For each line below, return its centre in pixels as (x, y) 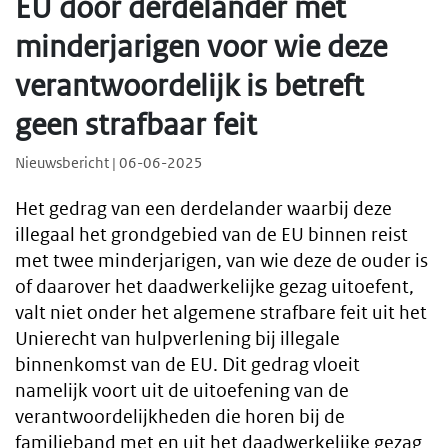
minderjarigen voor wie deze (201, 46)
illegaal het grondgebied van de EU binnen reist (211, 235)
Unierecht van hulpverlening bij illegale (177, 339)
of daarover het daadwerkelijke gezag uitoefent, (214, 287)
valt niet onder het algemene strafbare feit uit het (221, 313)
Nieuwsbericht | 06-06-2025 (109, 163)
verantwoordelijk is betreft (189, 85)
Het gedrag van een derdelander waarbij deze (203, 209)
